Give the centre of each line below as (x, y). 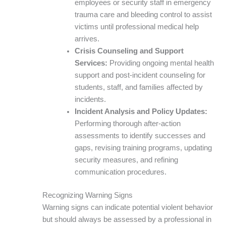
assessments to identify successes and (140, 135)
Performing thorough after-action (127, 123)
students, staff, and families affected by (138, 87)
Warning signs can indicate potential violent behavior (127, 207)
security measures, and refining (126, 160)
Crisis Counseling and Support (129, 51)
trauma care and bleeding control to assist (143, 14)
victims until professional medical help (136, 26)
